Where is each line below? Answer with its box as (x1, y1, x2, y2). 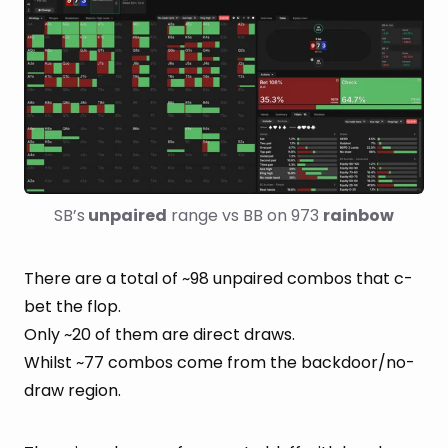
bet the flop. (24, 294, 121, 318)
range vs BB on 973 (167, 203, 323, 227)
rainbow (323, 203, 394, 227)
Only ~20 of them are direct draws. (24, 322, 295, 346)
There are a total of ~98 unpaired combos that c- (24, 266, 413, 290)
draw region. (24, 378, 121, 402)
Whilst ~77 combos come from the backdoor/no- (24, 350, 415, 374)
